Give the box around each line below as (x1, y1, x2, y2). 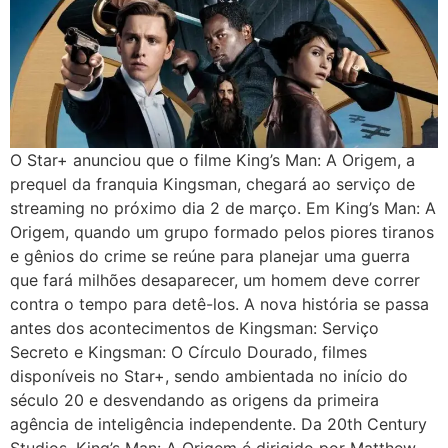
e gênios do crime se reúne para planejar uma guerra (10, 245, 410, 266)
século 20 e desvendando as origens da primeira (10, 389, 379, 410)
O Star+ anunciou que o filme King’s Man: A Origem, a (10, 149, 415, 170)
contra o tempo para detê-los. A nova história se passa (10, 293, 429, 314)
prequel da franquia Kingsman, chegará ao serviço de (10, 173, 415, 194)
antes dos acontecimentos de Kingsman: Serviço (10, 317, 379, 338)
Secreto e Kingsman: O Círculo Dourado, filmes (10, 341, 367, 362)
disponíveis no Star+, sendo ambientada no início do (10, 365, 408, 386)
